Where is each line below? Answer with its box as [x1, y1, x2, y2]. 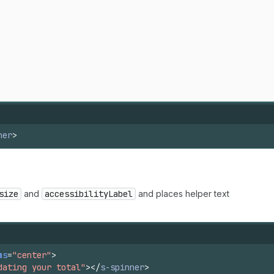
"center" [12, 250, 51, 261]
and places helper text [136, 188, 229, 199]
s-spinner [100, 262, 144, 273]
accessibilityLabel [45, 188, 133, 199]
